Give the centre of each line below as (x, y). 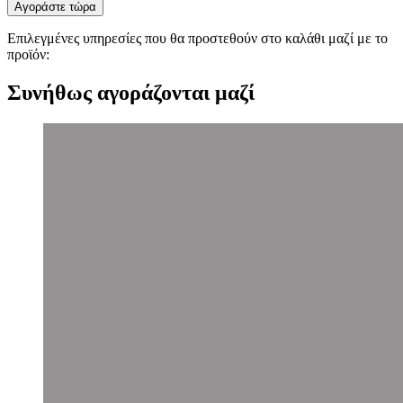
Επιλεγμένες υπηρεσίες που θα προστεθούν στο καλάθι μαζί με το (197, 38)
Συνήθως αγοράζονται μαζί (131, 92)
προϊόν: (28, 54)
